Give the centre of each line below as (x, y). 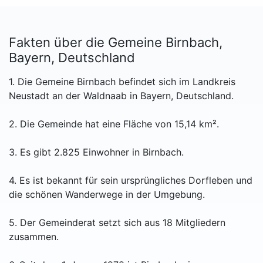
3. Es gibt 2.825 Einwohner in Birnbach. (96, 152)
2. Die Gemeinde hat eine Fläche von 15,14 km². (114, 124)
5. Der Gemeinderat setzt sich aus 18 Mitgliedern (117, 223)
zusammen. (34, 237)
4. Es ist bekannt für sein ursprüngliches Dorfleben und (131, 181)
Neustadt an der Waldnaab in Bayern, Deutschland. (121, 96)
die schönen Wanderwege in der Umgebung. (107, 195)
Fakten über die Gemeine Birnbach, (116, 43)
